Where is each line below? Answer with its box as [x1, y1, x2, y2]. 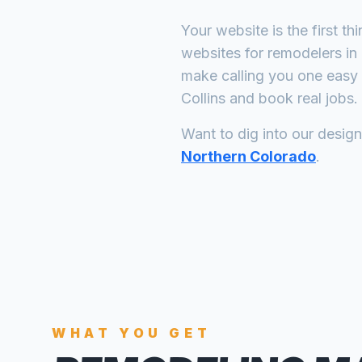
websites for [181, 44, 267, 61]
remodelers [267, 44, 342, 61]
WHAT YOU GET [52, 325, 212, 341]
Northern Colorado [181, 148, 316, 165]
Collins [181, 90, 225, 107]
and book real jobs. [225, 90, 358, 107]
